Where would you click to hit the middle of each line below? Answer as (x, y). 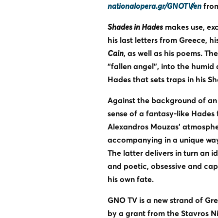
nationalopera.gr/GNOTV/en (154, 6)
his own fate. (130, 179)
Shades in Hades (135, 27)
